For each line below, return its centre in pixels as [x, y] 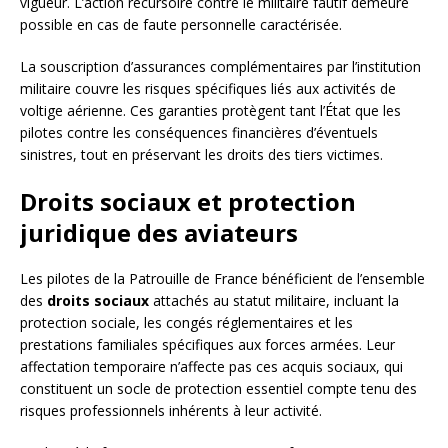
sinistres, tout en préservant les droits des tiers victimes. [201, 155]
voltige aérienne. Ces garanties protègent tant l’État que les [210, 111]
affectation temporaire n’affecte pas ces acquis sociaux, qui [211, 367]
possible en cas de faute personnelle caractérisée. [181, 25]
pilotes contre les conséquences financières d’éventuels [199, 133]
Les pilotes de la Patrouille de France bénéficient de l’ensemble [222, 279]
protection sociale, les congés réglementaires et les [186, 323]
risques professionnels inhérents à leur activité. [171, 411]
